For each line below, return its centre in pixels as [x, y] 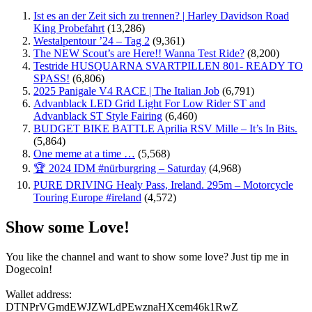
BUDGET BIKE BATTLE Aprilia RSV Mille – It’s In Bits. [165, 129]
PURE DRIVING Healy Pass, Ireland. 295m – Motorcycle [163, 185]
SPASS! [52, 79]
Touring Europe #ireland [87, 198]
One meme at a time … [84, 154]
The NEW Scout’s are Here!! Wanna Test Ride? [139, 54]
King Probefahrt [69, 29]
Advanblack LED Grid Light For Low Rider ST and [149, 104]
